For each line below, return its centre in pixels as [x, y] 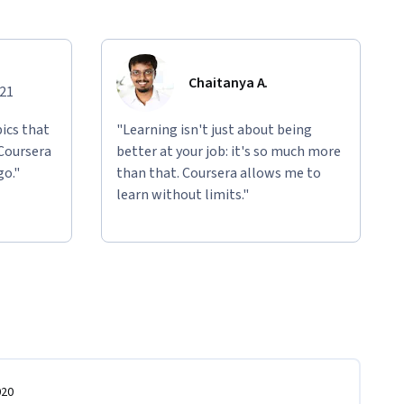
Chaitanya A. [229, 83]
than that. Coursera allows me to [219, 174]
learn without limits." [183, 195]
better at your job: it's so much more [229, 152]
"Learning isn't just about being [214, 130]
